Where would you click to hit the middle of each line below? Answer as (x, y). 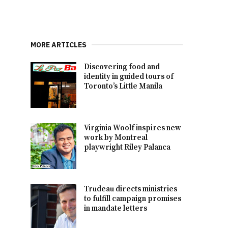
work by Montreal (116, 137)
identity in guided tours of (129, 76)
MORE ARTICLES (59, 45)
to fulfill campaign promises (133, 198)
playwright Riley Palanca (127, 147)
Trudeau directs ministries (131, 189)
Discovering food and (122, 67)
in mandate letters (116, 208)
